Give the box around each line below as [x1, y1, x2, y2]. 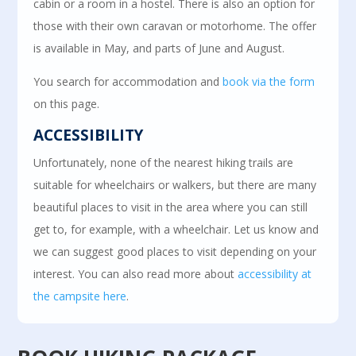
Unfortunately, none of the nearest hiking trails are [33, 155, 294, 170]
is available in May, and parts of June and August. [33, 41, 285, 56]
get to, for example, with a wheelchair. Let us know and [33, 222, 319, 237]
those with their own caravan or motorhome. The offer [33, 18, 317, 33]
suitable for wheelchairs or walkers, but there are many [33, 177, 317, 192]
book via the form [222, 74, 315, 89]
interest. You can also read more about [33, 266, 238, 281]
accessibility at [238, 266, 312, 281]
